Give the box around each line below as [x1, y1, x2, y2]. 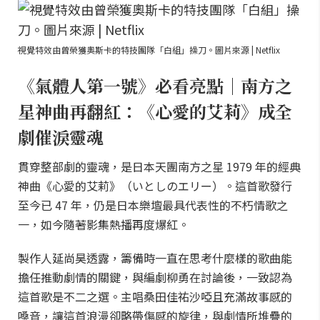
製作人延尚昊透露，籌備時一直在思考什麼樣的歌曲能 [18, 249, 292, 266]
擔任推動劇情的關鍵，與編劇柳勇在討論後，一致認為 [18, 269, 292, 286]
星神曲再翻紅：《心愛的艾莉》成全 [18, 99, 292, 124]
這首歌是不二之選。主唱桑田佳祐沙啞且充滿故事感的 [18, 288, 292, 305]
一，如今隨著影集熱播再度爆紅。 [18, 216, 189, 233]
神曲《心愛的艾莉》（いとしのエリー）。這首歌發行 [18, 177, 292, 194]
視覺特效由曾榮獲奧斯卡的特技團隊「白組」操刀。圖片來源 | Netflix [18, 44, 280, 56]
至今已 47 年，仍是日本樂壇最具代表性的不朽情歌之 [18, 196, 288, 214]
